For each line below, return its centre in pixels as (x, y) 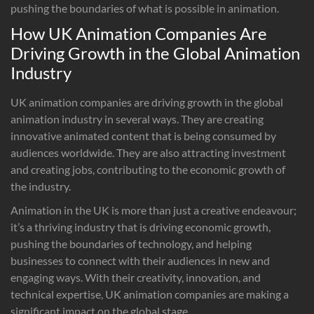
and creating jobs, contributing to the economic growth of (148, 169)
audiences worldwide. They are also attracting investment (148, 152)
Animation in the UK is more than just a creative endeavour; (153, 210)
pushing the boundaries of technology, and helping (131, 243)
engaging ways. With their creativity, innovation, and (136, 277)
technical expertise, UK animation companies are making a (150, 294)
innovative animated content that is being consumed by (143, 135)
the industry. (41, 186)
